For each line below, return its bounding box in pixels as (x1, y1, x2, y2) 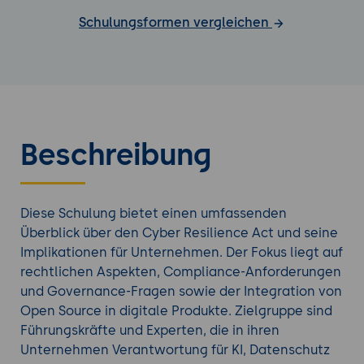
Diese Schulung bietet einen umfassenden (19, 206, 287, 222)
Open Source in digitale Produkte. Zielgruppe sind (19, 303, 332, 319)
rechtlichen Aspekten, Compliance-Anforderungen (19, 264, 341, 280)
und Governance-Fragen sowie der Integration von (19, 284, 342, 300)
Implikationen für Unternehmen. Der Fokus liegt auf (19, 245, 343, 261)
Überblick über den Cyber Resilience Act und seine (19, 225, 338, 241)
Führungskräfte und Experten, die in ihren (19, 323, 279, 339)
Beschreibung (19, 137, 211, 173)
